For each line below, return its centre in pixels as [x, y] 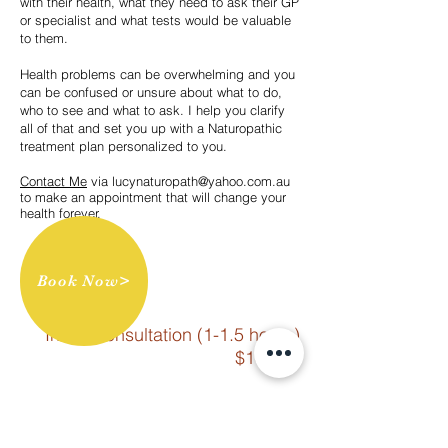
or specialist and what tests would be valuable [155, 20]
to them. [44, 38]
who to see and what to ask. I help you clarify [152, 110]
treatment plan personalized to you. [125, 146]
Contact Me [53, 181]
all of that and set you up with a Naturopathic [151, 128]
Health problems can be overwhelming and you [157, 74]
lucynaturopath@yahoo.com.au [201, 181]
